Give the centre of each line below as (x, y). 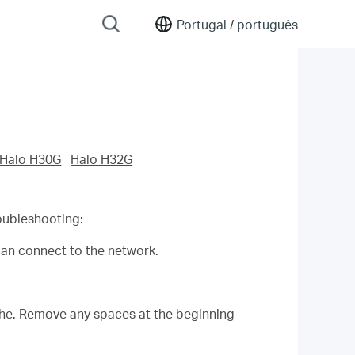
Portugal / (205, 24)
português (266, 24)
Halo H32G (102, 159)
